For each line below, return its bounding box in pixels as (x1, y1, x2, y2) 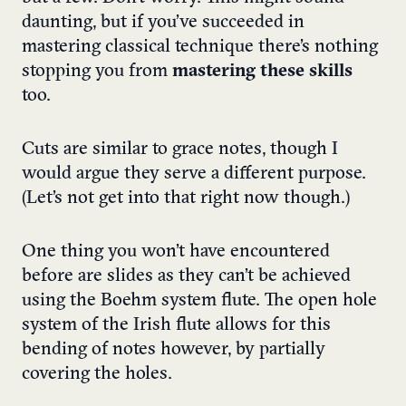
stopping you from (22, 63, 172, 82)
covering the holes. (22, 365, 172, 384)
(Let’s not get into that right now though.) (22, 189, 350, 208)
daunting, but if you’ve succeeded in (22, 14, 304, 33)
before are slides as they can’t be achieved (22, 267, 351, 286)
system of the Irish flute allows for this (22, 316, 331, 335)
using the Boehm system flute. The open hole (22, 292, 377, 311)
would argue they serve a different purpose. (22, 165, 366, 184)
